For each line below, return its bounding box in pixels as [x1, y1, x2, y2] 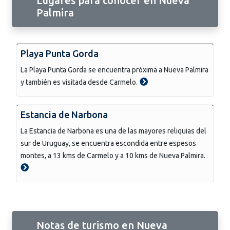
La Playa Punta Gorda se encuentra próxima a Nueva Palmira [21, 65, 208, 74]
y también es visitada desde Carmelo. [21, 78, 138, 86]
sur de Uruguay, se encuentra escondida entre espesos [21, 139, 196, 147]
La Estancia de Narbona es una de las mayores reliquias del [21, 126, 206, 135]
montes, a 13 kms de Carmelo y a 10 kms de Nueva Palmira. [21, 151, 205, 160]
